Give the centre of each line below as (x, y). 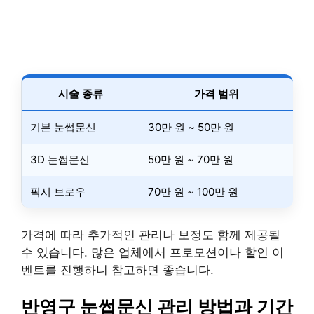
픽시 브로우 (58, 192)
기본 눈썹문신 (63, 127)
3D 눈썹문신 (60, 159)
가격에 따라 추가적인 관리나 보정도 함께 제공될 (151, 234)
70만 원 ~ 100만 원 (193, 192)
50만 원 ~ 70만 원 (191, 159)
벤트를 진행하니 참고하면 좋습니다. (117, 269)
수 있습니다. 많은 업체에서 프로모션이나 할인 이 (152, 252)
